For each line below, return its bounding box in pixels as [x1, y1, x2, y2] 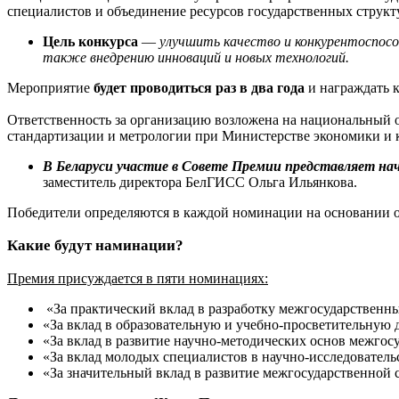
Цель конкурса [43, 33, 138, 49]
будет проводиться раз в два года [94, 79, 305, 95]
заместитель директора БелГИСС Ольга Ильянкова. [43, 174, 357, 190]
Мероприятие [7, 79, 94, 95]
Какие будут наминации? [7, 236, 187, 254]
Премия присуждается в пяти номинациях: [7, 270, 268, 286]
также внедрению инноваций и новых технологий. [43, 49, 349, 65]
